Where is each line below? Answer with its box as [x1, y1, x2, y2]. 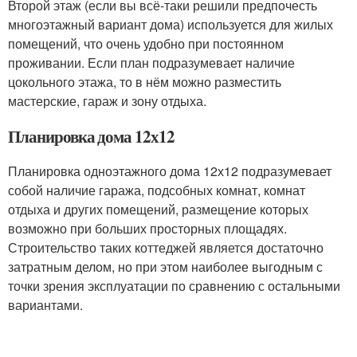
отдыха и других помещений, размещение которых [8, 200, 308, 219]
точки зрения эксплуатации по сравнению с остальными [8, 277, 340, 296]
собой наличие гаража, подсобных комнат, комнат [8, 181, 305, 200]
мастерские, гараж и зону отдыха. [8, 92, 206, 111]
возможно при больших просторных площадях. [8, 219, 287, 238]
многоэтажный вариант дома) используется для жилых [8, 15, 333, 34]
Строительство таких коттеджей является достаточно [8, 238, 324, 257]
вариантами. [8, 296, 83, 315]
